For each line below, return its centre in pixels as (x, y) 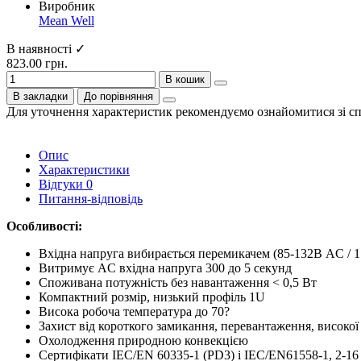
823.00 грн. (37, 63)
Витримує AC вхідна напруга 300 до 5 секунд (165, 268)
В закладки (40, 96)
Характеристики (84, 169)
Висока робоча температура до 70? (134, 311)
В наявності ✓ (46, 48)
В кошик (185, 79)
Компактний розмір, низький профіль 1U (152, 297)
